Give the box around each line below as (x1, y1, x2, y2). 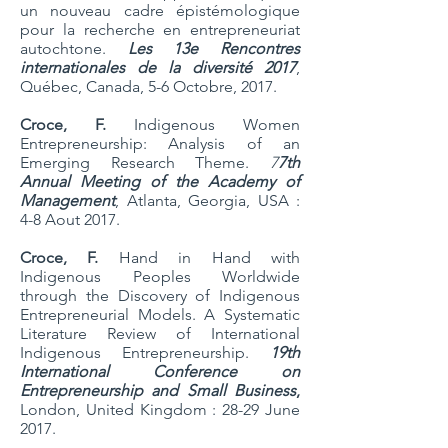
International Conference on (20, 362, 300, 381)
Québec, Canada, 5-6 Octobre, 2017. (20, 77, 277, 96)
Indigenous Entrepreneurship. (20, 343, 270, 362)
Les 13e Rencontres (127, 39, 301, 58)
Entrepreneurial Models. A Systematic (20, 305, 300, 324)
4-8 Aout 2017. (20, 210, 120, 229)
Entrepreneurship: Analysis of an (20, 134, 300, 153)
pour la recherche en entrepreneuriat (20, 20, 300, 39)
